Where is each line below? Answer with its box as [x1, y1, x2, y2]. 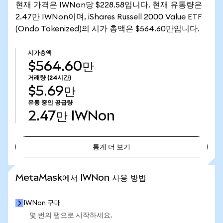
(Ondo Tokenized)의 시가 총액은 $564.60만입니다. [15, 25, 200, 33]
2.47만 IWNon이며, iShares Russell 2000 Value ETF [15, 13, 202, 21]
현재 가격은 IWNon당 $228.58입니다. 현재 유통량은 [15, 1, 202, 9]
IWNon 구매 [23, 200, 61, 207]
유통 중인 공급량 [28, 100, 73, 106]
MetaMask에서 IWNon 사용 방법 [15, 172, 146, 183]
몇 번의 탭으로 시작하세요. [29, 212, 112, 219]
